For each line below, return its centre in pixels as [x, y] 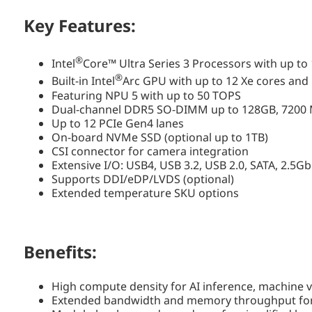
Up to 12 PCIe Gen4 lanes [118, 123]
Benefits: [60, 251]
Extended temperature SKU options [145, 193]
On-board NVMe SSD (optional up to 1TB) [160, 137]
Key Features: [80, 26]
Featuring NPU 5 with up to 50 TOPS [146, 95]
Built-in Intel [83, 81]
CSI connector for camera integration [150, 151]
